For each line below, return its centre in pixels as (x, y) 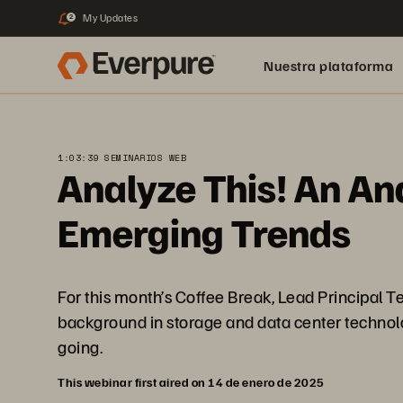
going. (80, 346)
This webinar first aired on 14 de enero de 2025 (191, 382)
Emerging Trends (204, 232)
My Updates (110, 18)
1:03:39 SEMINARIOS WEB (122, 158)
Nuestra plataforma (328, 66)
